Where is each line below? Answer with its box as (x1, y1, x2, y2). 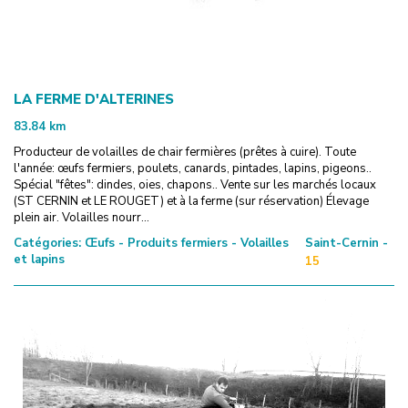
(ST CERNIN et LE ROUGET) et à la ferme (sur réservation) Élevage (14, 192, 369, 209)
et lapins (14, 250, 65, 268)
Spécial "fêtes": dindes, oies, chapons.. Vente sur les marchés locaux (14, 176, 376, 193)
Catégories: (14, 234, 81, 251)
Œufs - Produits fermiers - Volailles (81, 234, 289, 251)
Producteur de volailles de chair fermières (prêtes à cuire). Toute (14, 143, 356, 160)
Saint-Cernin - (304, 234, 388, 251)
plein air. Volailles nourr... (14, 209, 149, 226)
